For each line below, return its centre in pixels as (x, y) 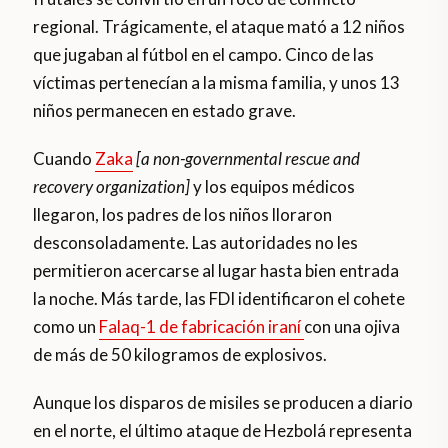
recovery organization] (112, 187)
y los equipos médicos (273, 187)
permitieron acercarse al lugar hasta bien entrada (216, 271)
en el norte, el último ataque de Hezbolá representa (223, 431)
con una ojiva (352, 327)
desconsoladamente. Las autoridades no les (196, 243)
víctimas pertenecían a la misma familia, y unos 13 (217, 83)
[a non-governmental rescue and (248, 159)
